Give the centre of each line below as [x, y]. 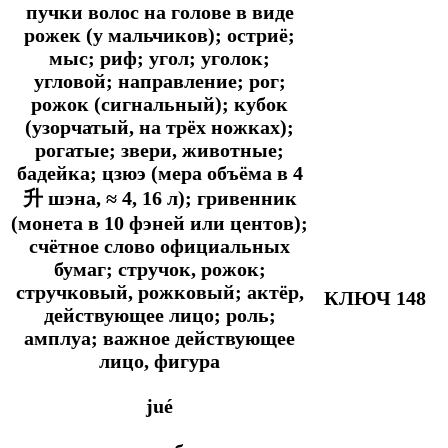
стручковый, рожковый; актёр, [159, 291]
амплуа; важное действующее [159, 337]
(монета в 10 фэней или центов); [159, 222]
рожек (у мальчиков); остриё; [159, 34]
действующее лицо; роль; [159, 314]
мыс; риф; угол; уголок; [159, 57]
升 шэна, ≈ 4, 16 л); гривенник [159, 197]
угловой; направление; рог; [159, 80]
